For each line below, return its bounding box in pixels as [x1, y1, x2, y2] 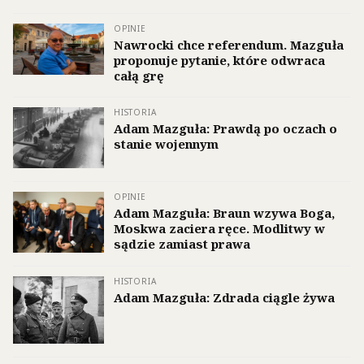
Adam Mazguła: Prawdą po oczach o [114, 120, 337, 137]
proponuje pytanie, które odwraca [114, 52, 325, 69]
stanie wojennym [114, 136, 219, 153]
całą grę [114, 67, 164, 84]
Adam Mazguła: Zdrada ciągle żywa [114, 288, 335, 305]
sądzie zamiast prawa [114, 236, 250, 253]
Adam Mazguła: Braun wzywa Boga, [114, 205, 335, 222]
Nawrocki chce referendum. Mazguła [114, 37, 344, 54]
